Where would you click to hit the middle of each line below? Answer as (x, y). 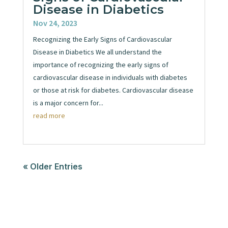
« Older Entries (52, 167)
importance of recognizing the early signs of (101, 65)
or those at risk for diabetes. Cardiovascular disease (113, 90)
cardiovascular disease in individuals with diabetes (110, 78)
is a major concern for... (68, 103)
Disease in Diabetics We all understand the (97, 52)
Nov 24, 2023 (55, 23)
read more (49, 116)
